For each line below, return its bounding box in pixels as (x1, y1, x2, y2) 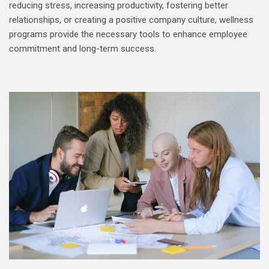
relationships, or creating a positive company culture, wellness (9, 14, 253, 26)
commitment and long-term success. (9, 43, 156, 55)
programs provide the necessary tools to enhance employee (9, 29, 247, 40)
